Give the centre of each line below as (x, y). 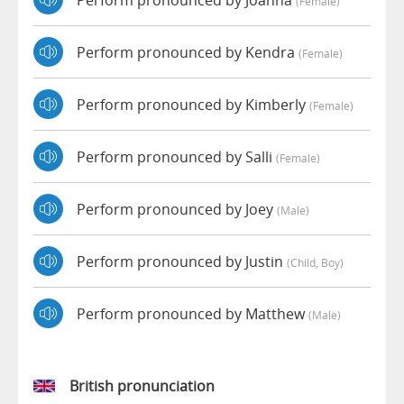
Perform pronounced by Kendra (188, 52)
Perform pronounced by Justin (182, 261)
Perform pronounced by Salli (176, 156)
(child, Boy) (315, 262)
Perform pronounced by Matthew (193, 313)
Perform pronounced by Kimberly (193, 104)
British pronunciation (142, 386)
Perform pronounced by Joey (177, 209)
